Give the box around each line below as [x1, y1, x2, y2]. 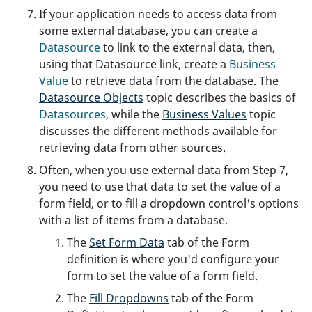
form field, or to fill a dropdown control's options [39, 195, 299, 211]
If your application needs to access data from [39, 6, 277, 22]
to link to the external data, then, [103, 39, 275, 55]
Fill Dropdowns [89, 290, 169, 306]
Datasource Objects [39, 89, 143, 105]
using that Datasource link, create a [39, 56, 229, 72]
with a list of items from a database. [39, 212, 228, 228]
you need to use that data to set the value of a [39, 178, 281, 194]
